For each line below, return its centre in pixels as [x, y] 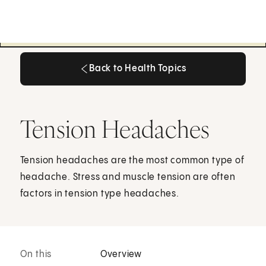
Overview [121, 255]
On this [36, 255]
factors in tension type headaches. [99, 194]
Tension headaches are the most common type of [132, 160]
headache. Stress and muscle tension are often [128, 177]
